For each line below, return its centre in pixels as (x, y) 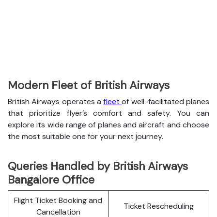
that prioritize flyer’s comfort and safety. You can (108, 113)
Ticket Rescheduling (159, 206)
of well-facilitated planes (166, 101)
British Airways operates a (56, 101)
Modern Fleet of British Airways (89, 85)
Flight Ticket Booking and (58, 200)
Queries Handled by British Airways (98, 166)
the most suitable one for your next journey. (85, 136)
